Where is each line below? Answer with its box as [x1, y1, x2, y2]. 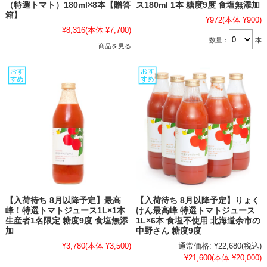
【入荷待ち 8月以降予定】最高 [5, 195, 121, 205]
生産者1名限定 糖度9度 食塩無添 [5, 216, 128, 225]
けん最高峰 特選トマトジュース [136, 206, 256, 215]
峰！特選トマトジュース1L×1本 [5, 206, 125, 215]
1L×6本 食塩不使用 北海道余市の [136, 216, 261, 225]
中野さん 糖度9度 [136, 226, 202, 235]
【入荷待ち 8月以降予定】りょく [136, 195, 260, 205]
